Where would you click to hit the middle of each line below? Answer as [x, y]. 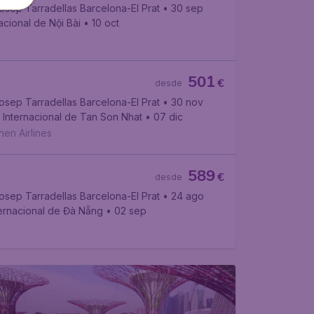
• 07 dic [164, 117]
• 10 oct [101, 23]
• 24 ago [183, 196]
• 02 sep [126, 211]
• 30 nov [183, 102]
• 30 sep [183, 8]
